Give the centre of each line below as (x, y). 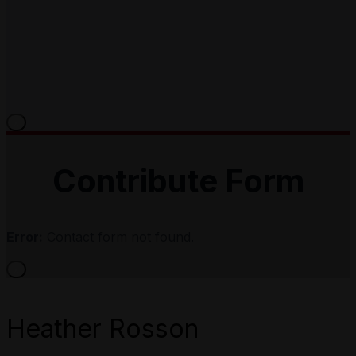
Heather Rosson (103, 328)
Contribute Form (178, 181)
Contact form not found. (118, 237)
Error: (25, 237)
